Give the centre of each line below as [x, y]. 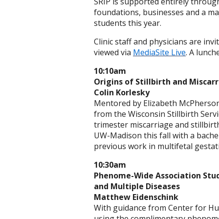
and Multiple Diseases [137, 186]
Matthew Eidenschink [136, 197]
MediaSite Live [159, 52]
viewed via [113, 52]
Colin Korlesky [122, 92]
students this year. [128, 23]
